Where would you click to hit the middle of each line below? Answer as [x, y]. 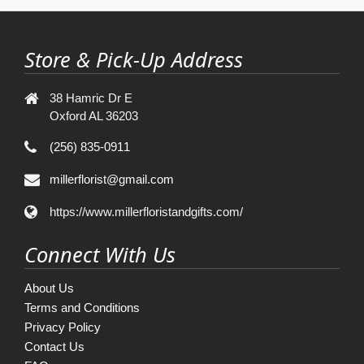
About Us [49, 288]
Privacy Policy [63, 327]
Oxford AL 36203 [94, 115]
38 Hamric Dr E [91, 97]
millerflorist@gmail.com [112, 179]
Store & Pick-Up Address [134, 60]
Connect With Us [100, 254]
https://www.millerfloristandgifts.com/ [146, 211]
